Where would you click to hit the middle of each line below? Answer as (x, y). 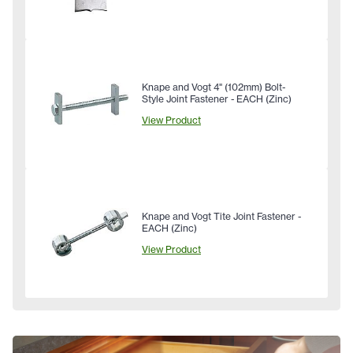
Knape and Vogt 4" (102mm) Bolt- (214, 87)
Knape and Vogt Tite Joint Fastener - (221, 217)
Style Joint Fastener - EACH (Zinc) (217, 99)
